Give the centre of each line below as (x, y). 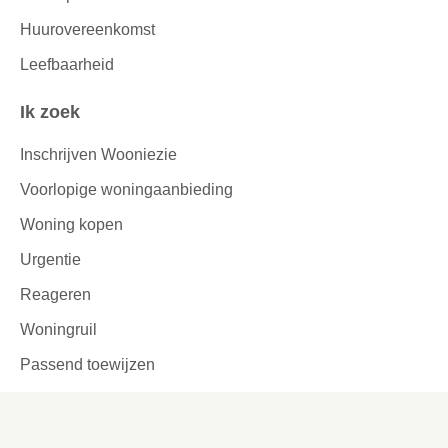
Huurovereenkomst (87, 30)
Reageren (55, 294)
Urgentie (50, 259)
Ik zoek (52, 112)
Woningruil (58, 329)
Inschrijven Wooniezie (98, 154)
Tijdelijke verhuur (81, 399)
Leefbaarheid (67, 65)
